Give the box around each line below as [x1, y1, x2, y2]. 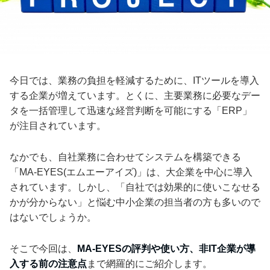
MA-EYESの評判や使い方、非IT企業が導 [77, 243, 256, 254]
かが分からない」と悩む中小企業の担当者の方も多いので [10, 196, 260, 207]
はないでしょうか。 [10, 212, 96, 222]
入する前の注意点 [10, 258, 87, 269]
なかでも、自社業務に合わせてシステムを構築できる [10, 151, 241, 162]
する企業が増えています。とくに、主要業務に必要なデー [10, 90, 260, 101]
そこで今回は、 [10, 243, 77, 254]
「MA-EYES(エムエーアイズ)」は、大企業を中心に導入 [10, 166, 253, 177]
